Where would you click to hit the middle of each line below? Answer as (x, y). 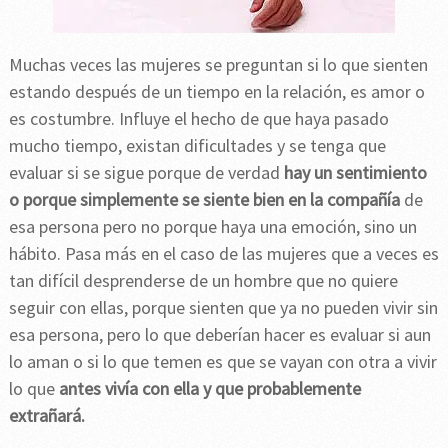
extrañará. (48, 415)
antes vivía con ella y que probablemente (209, 388)
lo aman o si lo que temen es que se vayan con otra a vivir (222, 361)
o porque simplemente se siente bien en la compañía (204, 199)
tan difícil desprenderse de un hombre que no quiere (203, 280)
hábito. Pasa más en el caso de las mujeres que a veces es (223, 253)
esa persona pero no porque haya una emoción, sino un (212, 226)
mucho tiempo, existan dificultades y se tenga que (197, 145)
